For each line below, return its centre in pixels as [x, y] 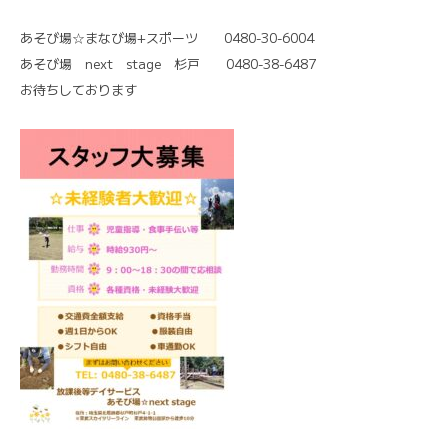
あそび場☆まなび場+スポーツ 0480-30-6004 [167, 37]
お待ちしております [78, 89]
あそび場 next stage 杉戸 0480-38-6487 [168, 63]
